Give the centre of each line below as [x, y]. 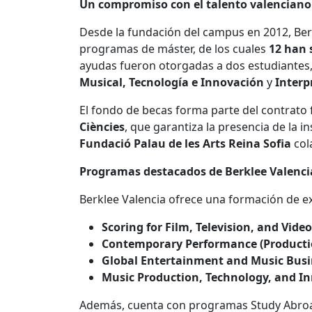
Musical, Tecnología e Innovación [172, 82]
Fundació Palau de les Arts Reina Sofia [185, 143]
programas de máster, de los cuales [174, 48]
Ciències [102, 126]
